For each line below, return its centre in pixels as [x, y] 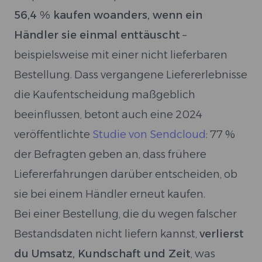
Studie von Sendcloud [149, 135]
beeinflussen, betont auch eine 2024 [108, 115]
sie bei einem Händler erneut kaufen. [110, 194]
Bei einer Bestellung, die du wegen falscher [125, 214]
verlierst [222, 234]
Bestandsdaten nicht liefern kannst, [107, 234]
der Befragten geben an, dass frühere [110, 154]
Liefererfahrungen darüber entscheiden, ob [126, 174]
